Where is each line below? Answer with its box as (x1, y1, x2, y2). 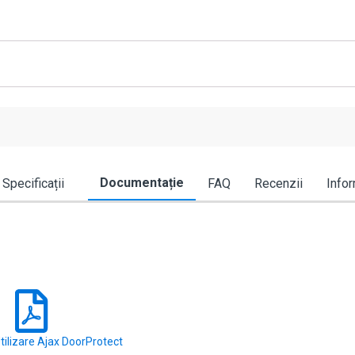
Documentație (100, 175, 184, 191)
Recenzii (254, 176, 303, 192)
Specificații (2, 176, 64, 192)
